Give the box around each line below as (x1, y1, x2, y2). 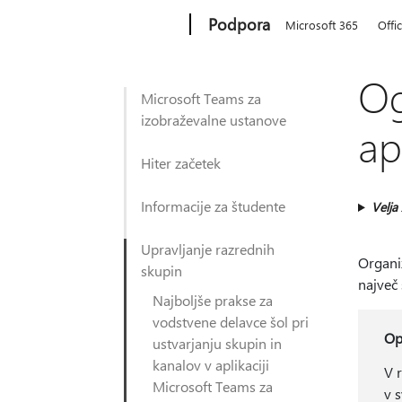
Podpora (208, 13, 271, 35)
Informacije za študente (141, 197, 285, 215)
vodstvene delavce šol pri (153, 312, 309, 331)
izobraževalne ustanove (141, 110, 286, 129)
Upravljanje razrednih (141, 240, 275, 258)
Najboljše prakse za (153, 291, 273, 310)
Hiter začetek (141, 153, 221, 172)
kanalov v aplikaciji (153, 355, 269, 374)
